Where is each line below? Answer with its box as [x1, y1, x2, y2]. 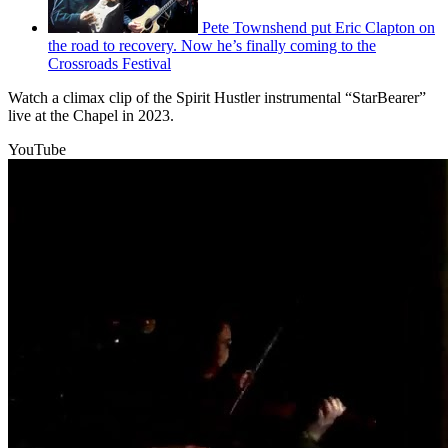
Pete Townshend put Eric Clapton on [202, 18, 435, 36]
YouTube [8, 140, 66, 158]
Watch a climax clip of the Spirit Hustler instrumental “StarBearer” [8, 88, 426, 106]
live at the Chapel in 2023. [8, 106, 174, 124]
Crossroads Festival [48, 54, 171, 72]
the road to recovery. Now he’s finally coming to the [48, 36, 376, 54]
